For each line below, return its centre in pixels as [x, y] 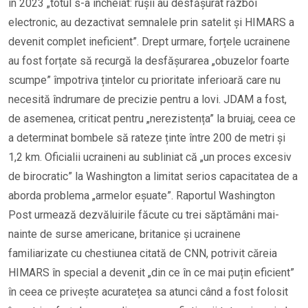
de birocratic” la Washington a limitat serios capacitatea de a [153, 176]
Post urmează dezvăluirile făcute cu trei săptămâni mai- [144, 214]
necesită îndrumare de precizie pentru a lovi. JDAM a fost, [147, 99]
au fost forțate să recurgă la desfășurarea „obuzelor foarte [149, 60]
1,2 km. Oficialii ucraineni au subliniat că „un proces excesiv [150, 157]
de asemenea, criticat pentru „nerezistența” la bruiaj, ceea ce [152, 118]
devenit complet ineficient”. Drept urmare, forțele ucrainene [149, 41]
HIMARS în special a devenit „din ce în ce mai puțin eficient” [151, 272]
